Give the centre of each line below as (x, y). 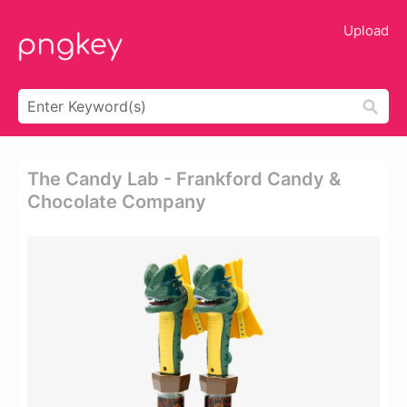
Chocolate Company (117, 202)
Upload (366, 30)
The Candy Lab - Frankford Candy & (184, 179)
